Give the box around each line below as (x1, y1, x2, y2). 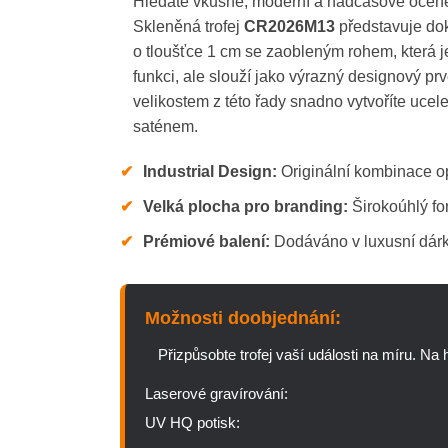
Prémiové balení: (143, 232, 271, 250)
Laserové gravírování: (145, 384, 289, 402)
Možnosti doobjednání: (145, 307, 342, 328)
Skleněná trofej (132, 17, 244, 35)
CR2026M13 (243, 17, 335, 35)
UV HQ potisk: (145, 413, 241, 431)
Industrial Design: (143, 162, 278, 180)
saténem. (132, 117, 202, 135)
